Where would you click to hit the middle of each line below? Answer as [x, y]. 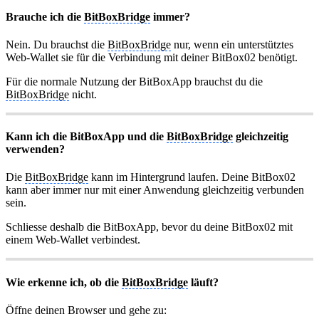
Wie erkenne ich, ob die [64, 282]
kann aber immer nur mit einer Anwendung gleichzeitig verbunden [155, 190]
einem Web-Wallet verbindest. [73, 240]
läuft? [203, 282]
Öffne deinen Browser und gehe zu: [86, 310]
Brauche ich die [45, 16]
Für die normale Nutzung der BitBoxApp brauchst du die [134, 81]
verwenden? [35, 150]
